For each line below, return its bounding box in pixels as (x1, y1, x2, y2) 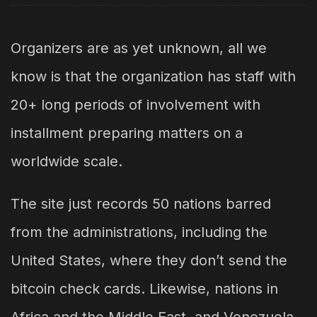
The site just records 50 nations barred (11, 195, 271, 213)
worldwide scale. (11, 153, 122, 171)
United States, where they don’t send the (11, 252, 287, 270)
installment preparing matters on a (11, 125, 243, 142)
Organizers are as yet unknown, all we (11, 40, 267, 57)
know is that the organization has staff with (11, 68, 296, 86)
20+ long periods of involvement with (11, 96, 260, 114)
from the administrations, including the (11, 224, 267, 241)
